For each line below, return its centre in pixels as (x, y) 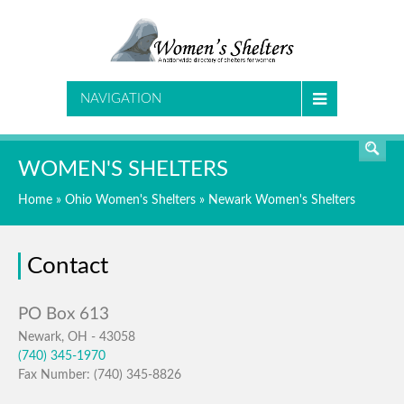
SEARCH (332, 58)
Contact (68, 266)
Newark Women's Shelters (282, 200)
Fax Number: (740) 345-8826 (100, 375)
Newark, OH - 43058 (77, 337)
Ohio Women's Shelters (130, 200)
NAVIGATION (121, 99)
